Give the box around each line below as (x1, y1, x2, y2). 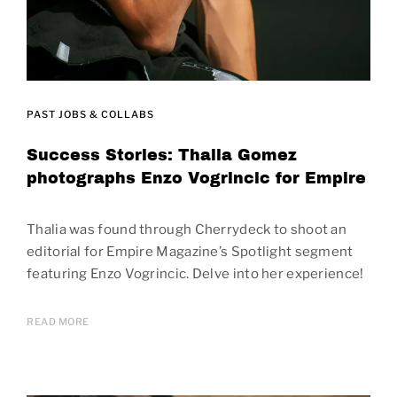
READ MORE (27, 315, 90, 328)
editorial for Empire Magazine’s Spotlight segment (27, 243, 354, 260)
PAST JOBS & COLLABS (27, 107, 154, 121)
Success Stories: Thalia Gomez (27, 146, 297, 164)
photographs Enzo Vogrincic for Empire (27, 169, 366, 187)
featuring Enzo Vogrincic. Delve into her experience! (27, 265, 364, 282)
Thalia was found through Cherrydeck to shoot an (27, 221, 347, 237)
